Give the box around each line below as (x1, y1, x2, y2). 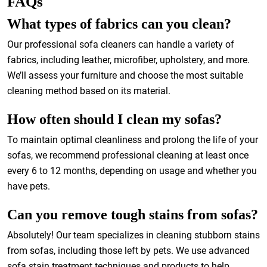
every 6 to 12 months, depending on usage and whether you (7, 165, 257, 176)
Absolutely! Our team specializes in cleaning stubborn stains (7, 229, 260, 241)
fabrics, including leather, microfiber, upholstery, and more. (7, 54, 250, 66)
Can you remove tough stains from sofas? (7, 207, 258, 222)
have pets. (7, 181, 50, 192)
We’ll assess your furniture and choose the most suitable (7, 70, 243, 81)
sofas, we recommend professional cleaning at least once (7, 150, 249, 161)
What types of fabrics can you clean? (7, 16, 231, 32)
